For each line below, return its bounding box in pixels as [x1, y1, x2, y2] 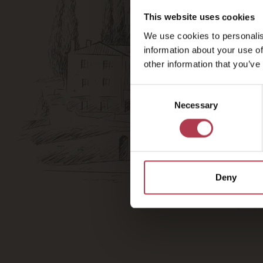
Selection [130, 100, 166, 110]
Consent [130, 86, 163, 96]
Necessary [174, 100, 218, 110]
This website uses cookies [143, 12, 255, 22]
